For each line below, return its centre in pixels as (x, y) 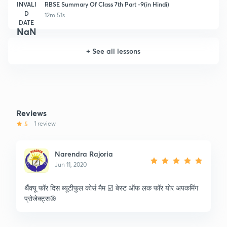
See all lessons (117, 51)
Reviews (31, 112)
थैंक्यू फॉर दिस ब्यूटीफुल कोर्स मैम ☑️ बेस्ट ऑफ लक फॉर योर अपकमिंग (111, 187)
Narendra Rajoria (84, 154)
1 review (45, 123)
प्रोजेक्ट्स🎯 (41, 198)
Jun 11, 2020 (71, 164)
